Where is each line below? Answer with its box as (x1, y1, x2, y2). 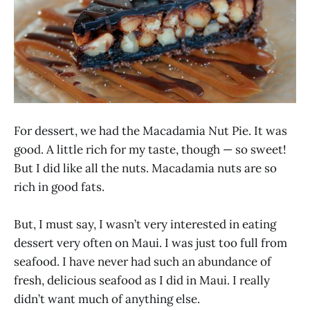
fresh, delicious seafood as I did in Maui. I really (14, 273, 270, 289)
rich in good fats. (14, 179, 104, 195)
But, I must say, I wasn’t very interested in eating (14, 217, 276, 232)
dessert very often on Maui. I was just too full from (14, 235, 287, 251)
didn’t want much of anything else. (14, 291, 200, 307)
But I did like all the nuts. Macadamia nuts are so (14, 161, 277, 176)
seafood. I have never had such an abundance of (14, 254, 271, 270)
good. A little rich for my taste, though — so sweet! (14, 142, 286, 158)
